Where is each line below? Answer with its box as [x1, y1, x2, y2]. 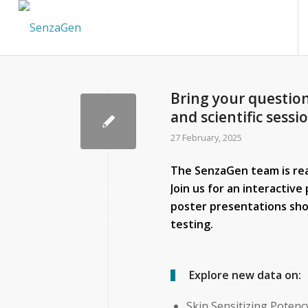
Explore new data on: [189, 267, 302, 283]
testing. [170, 216, 214, 232]
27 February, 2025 [170, 131, 243, 144]
